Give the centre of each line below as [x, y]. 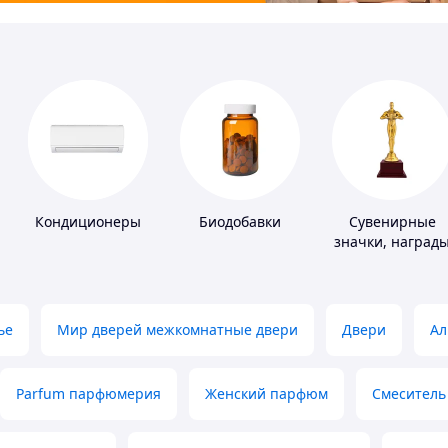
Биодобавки [240, 222]
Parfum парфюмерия [88, 394]
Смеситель [409, 394]
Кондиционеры [88, 222]
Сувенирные [392, 222]
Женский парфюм [266, 394]
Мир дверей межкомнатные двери [177, 330]
